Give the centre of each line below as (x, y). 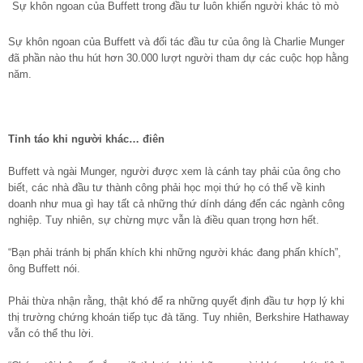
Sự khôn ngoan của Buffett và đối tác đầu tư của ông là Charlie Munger (176, 41)
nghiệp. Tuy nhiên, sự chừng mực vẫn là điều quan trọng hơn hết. (164, 220)
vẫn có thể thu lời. (51, 333)
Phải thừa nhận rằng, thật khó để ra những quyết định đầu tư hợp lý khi (176, 301)
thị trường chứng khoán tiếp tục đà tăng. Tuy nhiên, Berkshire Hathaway (179, 317)
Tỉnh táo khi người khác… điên (86, 139)
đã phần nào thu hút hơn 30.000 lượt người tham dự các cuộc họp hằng (178, 58)
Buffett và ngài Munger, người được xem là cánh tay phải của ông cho (174, 171)
